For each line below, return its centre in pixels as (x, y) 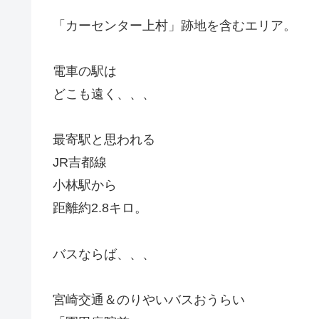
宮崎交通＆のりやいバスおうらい (149, 300)
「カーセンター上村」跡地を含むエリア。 (174, 25)
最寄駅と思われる (104, 140)
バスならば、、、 (104, 254)
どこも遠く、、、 (104, 94)
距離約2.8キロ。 (100, 208)
